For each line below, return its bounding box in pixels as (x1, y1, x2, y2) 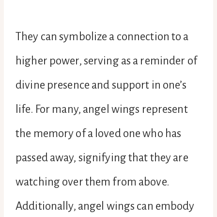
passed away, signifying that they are (15, 151, 188, 164)
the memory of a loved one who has (15, 127, 182, 139)
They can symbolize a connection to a (15, 30, 189, 43)
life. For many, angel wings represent (15, 103, 188, 115)
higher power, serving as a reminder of (15, 54, 197, 67)
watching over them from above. (15, 175, 170, 188)
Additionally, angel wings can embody (15, 200, 195, 212)
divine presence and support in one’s (15, 78, 187, 91)
